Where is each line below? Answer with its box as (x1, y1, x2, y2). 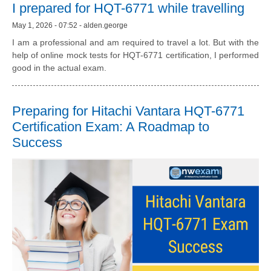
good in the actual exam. (12, 63, 106, 73)
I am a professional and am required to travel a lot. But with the (12, 38, 259, 48)
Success (12, 135, 62, 151)
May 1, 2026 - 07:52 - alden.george (12, 22, 128, 30)
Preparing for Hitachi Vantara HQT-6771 (12, 103, 244, 119)
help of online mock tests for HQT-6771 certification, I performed (12, 50, 259, 60)
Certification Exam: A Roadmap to (12, 119, 209, 135)
